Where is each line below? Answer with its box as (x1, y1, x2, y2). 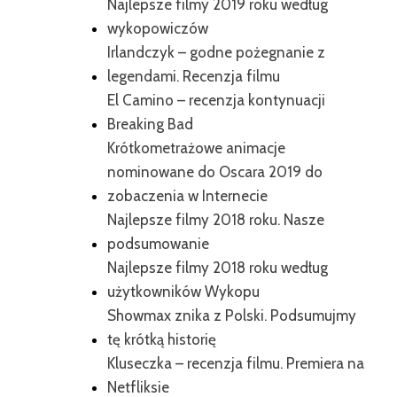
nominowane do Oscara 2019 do (107, 163, 323, 182)
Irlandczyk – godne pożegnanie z (107, 43, 325, 62)
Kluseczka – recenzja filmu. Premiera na (107, 354, 364, 373)
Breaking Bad (107, 115, 193, 134)
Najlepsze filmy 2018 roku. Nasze (107, 211, 324, 230)
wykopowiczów (107, 19, 208, 38)
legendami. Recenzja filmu (107, 67, 280, 86)
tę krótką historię (107, 331, 216, 349)
